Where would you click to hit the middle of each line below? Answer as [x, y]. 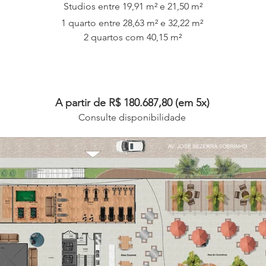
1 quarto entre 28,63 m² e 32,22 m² [132, 23]
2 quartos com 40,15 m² [133, 37]
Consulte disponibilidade [132, 117]
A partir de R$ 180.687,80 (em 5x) [132, 103]
